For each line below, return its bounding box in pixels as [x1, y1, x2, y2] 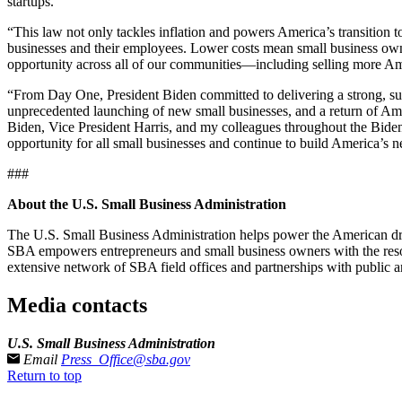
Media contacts [7, 293, 147, 317]
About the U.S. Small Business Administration [7, 196, 286, 212]
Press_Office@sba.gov [61, 351, 190, 367]
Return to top [7, 367, 82, 383]
